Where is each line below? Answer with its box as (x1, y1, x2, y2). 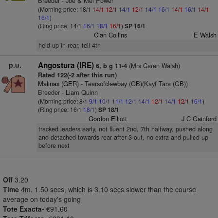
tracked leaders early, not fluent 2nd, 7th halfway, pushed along (38, 125, 213, 133)
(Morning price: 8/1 (37, 97, 89, 105)
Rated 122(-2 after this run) (37, 71, 117, 79)
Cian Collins (94, 30, 127, 39)
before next (38, 141, 70, 150)
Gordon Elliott (89, 114, 127, 123)
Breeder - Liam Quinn (37, 88, 98, 97)
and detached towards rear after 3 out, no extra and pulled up (38, 133, 208, 142)
